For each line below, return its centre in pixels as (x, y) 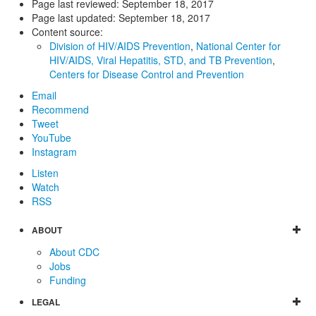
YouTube (51, 138)
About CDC (74, 252)
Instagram (54, 152)
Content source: (67, 32)
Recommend (60, 110)
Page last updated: (75, 18)
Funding (68, 280)
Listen (45, 173)
